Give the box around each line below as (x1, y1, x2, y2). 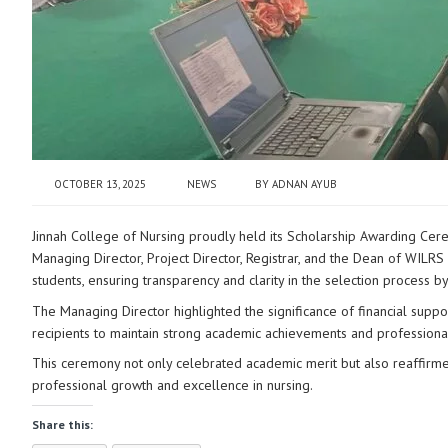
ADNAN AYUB (271, 177, 337, 192)
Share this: (31, 416, 93, 432)
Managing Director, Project (31, 249, 193, 268)
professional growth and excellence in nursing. (31, 376, 313, 395)
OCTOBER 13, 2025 (53, 177, 146, 192)
